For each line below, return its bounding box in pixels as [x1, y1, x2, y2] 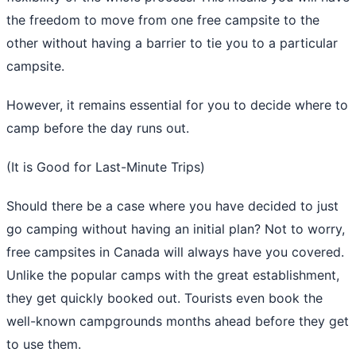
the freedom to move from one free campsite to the [6, 11, 319, 28]
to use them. [6, 335, 81, 352]
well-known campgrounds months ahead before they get [6, 312, 349, 329]
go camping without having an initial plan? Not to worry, [6, 220, 345, 237]
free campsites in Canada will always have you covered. [6, 243, 344, 260]
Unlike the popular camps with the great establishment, [6, 266, 339, 283]
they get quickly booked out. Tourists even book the [6, 289, 323, 306]
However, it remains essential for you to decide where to [6, 96, 348, 113]
